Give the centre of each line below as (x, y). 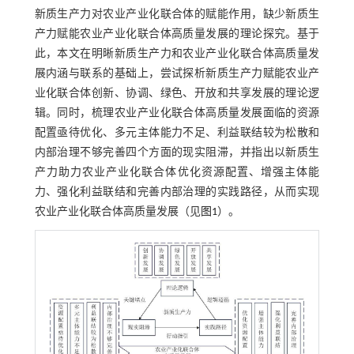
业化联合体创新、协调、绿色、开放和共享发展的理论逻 (177, 93)
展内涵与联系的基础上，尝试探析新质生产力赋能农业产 (177, 73)
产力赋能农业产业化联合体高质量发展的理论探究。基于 (177, 34)
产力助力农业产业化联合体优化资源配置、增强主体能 (177, 172)
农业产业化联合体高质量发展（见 (117, 212)
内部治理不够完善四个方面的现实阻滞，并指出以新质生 (177, 153)
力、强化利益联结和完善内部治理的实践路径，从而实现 (177, 192)
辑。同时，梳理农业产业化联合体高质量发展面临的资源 (177, 113)
